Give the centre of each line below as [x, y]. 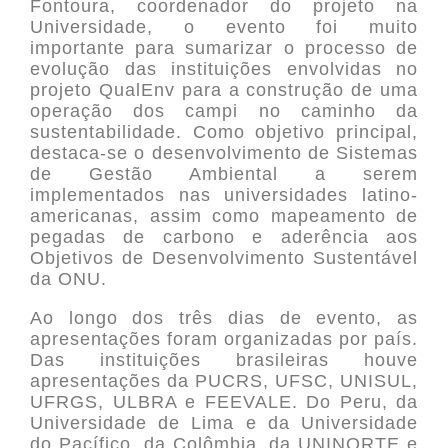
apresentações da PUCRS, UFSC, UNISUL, [224, 381]
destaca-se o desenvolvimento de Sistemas [224, 153]
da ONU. [68, 279]
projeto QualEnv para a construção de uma [224, 90]
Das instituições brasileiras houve [224, 360]
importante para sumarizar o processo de [224, 48]
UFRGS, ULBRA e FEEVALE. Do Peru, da [224, 402]
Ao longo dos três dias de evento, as [224, 318]
